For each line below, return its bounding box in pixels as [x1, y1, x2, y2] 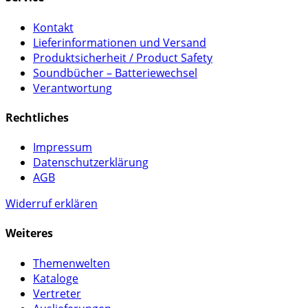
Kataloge [33, 270, 78, 286]
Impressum [33, 140, 92, 155]
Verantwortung [33, 80, 112, 96]
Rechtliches [5, 109, 69, 125]
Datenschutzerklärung [33, 155, 148, 170]
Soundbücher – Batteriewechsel [33, 65, 197, 80]
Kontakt [33, 19, 74, 35]
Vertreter [33, 285, 81, 301]
